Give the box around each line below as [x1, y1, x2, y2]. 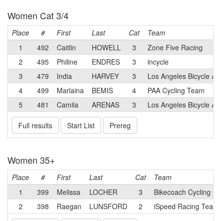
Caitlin [57, 42, 76, 52]
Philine [57, 57, 77, 67]
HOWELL [92, 42, 121, 52]
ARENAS [92, 100, 119, 110]
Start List [67, 120, 95, 130]
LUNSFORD [89, 201, 127, 211]
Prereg [110, 120, 131, 130]
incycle [147, 57, 169, 67]
